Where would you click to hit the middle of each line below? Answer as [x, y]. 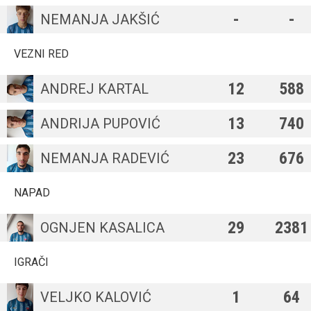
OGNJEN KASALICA [102, 228]
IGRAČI [31, 262]
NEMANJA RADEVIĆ [105, 158]
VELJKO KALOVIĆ [96, 297]
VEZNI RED [41, 54]
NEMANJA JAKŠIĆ [100, 19]
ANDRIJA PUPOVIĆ [100, 124]
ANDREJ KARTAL [94, 89]
